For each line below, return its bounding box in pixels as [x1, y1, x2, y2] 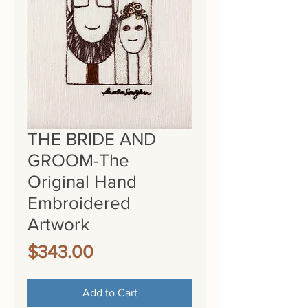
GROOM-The [27, 151, 129, 170]
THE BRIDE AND [27, 129, 156, 148]
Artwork [27, 214, 89, 234]
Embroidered [27, 193, 131, 212]
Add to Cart [82, 287, 137, 298]
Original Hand [27, 172, 137, 191]
